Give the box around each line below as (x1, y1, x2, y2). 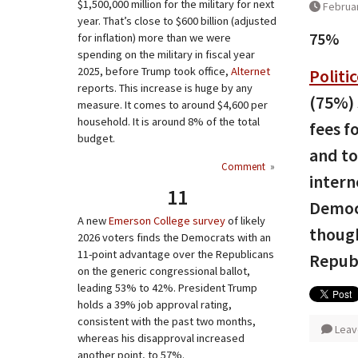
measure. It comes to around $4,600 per (78, 97, 268, 112)
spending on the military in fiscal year (78, 47, 255, 62)
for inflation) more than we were (78, 30, 231, 45)
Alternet (231, 64, 270, 78)
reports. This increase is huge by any (78, 81, 253, 95)
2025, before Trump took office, (78, 64, 231, 78)
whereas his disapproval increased (78, 331, 245, 345)
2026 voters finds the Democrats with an (78, 230, 271, 245)
